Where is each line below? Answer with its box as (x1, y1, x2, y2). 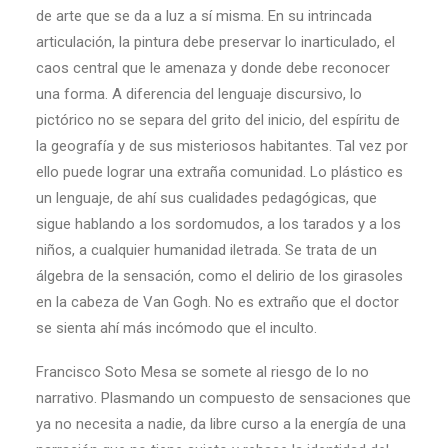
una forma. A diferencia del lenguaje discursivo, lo (36, 85, 362, 103)
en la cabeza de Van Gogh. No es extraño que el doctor (36, 293, 399, 311)
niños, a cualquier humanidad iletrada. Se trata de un (36, 241, 377, 259)
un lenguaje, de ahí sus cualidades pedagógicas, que (36, 189, 377, 207)
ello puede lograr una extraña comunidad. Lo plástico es (36, 163, 403, 181)
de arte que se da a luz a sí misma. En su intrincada (36, 7, 372, 25)
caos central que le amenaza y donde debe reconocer (36, 59, 390, 77)
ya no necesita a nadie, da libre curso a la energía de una (36, 415, 406, 433)
